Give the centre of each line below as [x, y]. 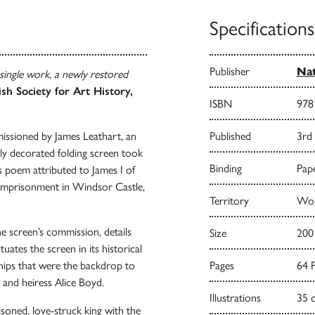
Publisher [229, 71]
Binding [225, 168]
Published [230, 136]
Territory [229, 200]
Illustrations [235, 297]
